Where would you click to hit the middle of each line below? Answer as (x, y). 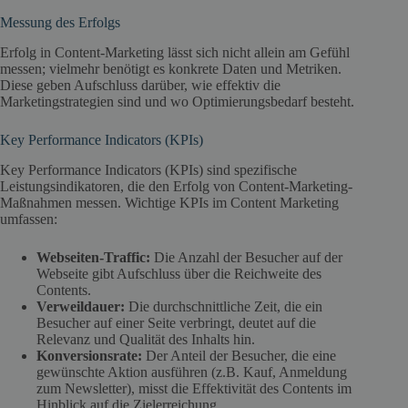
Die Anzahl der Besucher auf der (246, 257)
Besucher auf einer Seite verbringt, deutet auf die (176, 322)
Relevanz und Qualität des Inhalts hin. (146, 339)
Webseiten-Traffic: (93, 257)
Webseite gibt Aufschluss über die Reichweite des (179, 273)
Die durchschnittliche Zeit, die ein (224, 306)
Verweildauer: (81, 306)
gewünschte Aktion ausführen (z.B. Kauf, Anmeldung (192, 372)
